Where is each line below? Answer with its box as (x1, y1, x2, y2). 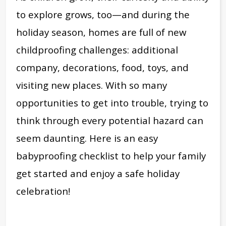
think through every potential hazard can (16, 114, 203, 127)
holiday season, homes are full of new (16, 25, 186, 38)
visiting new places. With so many (16, 78, 167, 91)
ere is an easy (96, 131, 158, 144)
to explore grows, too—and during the (16, 8, 190, 21)
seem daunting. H (16, 131, 96, 144)
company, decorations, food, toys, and (16, 61, 189, 74)
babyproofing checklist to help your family (16, 149, 206, 162)
